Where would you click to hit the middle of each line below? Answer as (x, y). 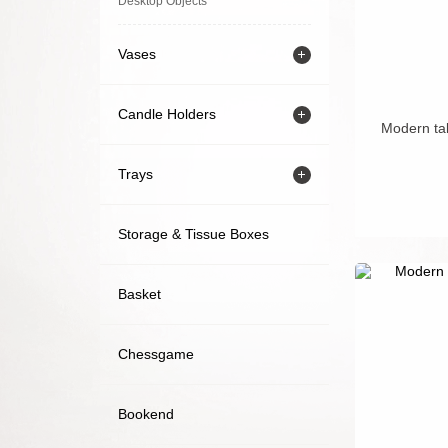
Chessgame (155, 354)
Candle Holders (166, 114)
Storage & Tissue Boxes (193, 234)
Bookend (145, 414)
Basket (139, 294)
